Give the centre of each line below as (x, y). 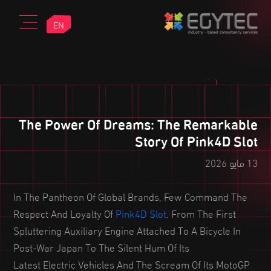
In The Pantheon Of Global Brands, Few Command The (130, 196)
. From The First (201, 213)
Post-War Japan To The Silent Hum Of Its (101, 247)
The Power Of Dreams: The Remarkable (138, 123)
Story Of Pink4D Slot (196, 140)
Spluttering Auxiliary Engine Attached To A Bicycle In (127, 230)
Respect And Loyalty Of (64, 213)
